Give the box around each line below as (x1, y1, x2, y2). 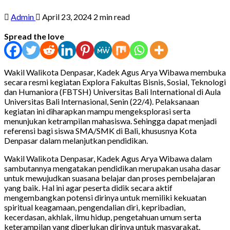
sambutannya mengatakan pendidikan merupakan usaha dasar (4, 163, 221, 173)
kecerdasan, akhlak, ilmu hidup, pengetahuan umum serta (4, 212, 201, 222)
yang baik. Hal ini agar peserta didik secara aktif (4, 182, 172, 193)
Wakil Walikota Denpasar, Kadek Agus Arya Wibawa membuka (4, 67, 226, 77)
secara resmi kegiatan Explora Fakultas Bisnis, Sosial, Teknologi (4, 76, 226, 87)
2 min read (93, 11, 130, 22)
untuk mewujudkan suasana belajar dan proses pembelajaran (4, 172, 215, 183)
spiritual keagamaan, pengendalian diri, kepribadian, (4, 202, 185, 212)
